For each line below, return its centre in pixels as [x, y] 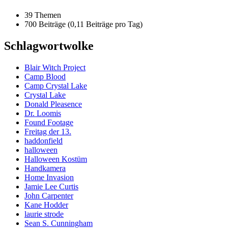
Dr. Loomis [43, 113]
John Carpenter [49, 195]
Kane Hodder [46, 205]
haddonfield [44, 140]
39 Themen [43, 15]
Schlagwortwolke [49, 46]
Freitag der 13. [48, 131]
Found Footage [49, 122]
